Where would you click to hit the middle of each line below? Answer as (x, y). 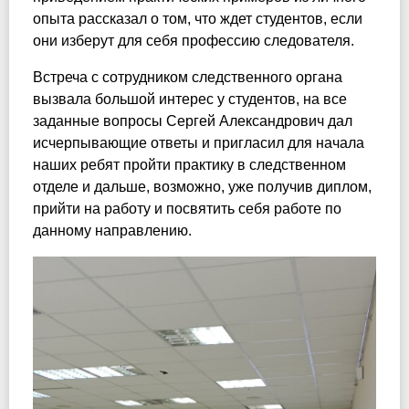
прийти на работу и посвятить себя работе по (187, 209)
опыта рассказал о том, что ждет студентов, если (198, 19)
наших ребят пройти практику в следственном (189, 165)
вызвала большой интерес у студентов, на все (190, 99)
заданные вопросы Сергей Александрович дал (193, 121)
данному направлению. (112, 231)
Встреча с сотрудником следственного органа (188, 77)
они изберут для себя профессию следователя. (194, 41)
